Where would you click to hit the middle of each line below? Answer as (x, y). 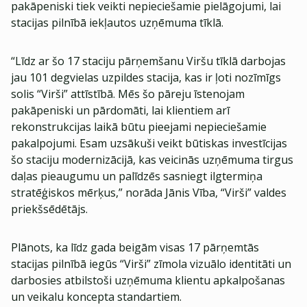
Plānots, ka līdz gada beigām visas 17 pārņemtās (135, 247)
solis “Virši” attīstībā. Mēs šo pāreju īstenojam (128, 94)
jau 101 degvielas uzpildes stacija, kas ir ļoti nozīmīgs (146, 77)
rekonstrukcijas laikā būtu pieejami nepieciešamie (139, 127)
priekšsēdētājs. (49, 209)
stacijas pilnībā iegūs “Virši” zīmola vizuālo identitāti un (151, 264)
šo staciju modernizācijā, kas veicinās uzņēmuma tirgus (152, 160)
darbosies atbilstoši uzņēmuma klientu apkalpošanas (148, 280)
